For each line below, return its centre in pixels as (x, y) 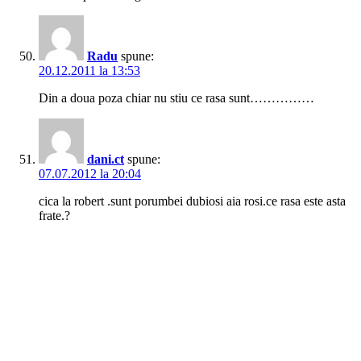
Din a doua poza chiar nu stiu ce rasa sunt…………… (176, 98)
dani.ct (106, 160)
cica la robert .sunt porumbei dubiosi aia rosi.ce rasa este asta (192, 201)
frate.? (54, 216)
